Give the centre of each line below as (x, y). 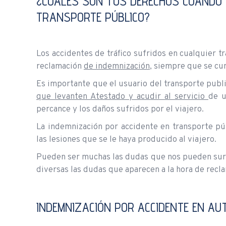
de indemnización (117, 66)
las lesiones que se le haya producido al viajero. (126, 139)
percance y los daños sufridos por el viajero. (120, 109)
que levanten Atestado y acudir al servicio (122, 97)
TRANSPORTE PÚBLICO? (93, 17)
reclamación (60, 66)
